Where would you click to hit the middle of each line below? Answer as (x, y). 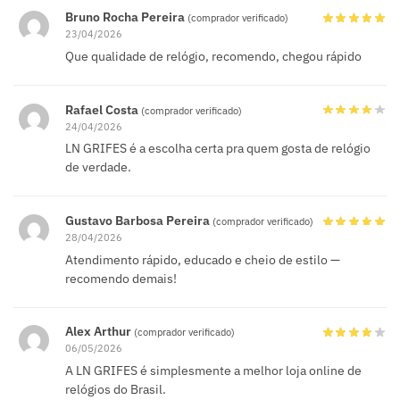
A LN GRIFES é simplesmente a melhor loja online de (213, 371)
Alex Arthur (100, 332)
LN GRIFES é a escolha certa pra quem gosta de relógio (218, 149)
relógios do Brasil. (116, 390)
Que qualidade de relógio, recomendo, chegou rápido (213, 56)
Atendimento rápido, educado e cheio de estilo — (203, 259)
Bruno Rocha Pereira (126, 17)
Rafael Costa (103, 109)
